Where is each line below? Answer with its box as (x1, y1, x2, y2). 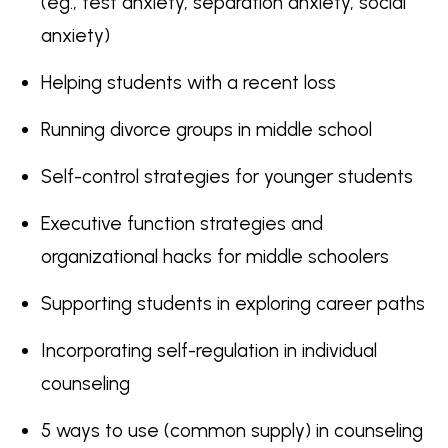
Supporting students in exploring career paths (41, 292, 425, 315)
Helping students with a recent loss (41, 71, 336, 94)
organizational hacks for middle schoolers (41, 245, 389, 268)
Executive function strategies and (41, 212, 323, 235)
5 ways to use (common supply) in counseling (41, 419, 423, 442)
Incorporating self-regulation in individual (41, 339, 377, 362)
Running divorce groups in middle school (41, 118, 372, 141)
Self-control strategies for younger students (41, 165, 413, 188)
